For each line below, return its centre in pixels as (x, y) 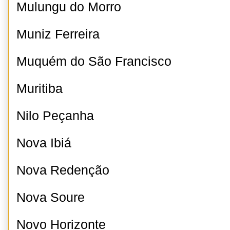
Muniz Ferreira (58, 34)
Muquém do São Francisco (94, 61)
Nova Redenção (63, 170)
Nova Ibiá (44, 143)
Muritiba (40, 89)
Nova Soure (51, 197)
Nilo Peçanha (55, 116)
